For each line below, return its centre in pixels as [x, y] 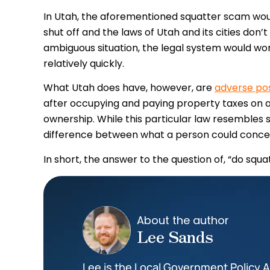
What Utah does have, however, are [129, 88]
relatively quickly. [84, 63]
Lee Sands [175, 236]
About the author [183, 221]
